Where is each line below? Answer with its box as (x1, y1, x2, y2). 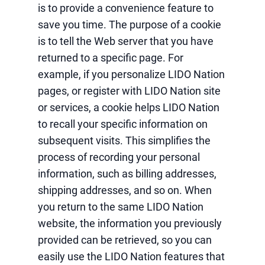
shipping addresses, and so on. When (38, 184, 212, 196)
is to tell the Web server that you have (38, 35, 214, 47)
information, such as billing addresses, (38, 167, 216, 180)
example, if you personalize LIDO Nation (38, 68, 225, 80)
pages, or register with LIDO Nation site (38, 85, 221, 97)
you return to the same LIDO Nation (38, 201, 203, 213)
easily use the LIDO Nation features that (38, 250, 225, 263)
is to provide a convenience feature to (38, 2, 214, 14)
